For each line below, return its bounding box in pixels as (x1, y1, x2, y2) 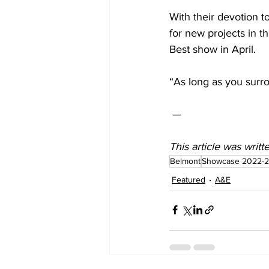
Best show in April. (169, 43, 256, 55)
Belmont (170, 156, 201, 166)
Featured (172, 174, 205, 184)
